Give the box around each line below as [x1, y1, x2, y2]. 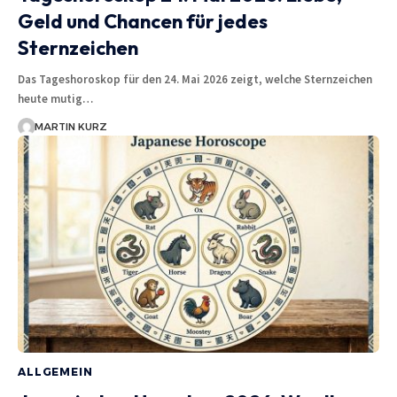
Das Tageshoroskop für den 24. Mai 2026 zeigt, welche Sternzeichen [18, 71, 372, 87]
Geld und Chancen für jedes [18, 8, 268, 34]
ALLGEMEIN [18, 364, 93, 378]
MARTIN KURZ [34, 120, 107, 133]
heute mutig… [18, 90, 93, 106]
